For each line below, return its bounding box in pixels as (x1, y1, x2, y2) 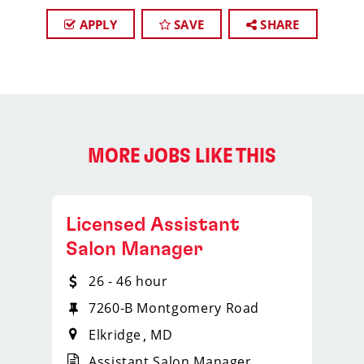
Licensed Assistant (66, 215, 240, 235)
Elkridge (89, 326, 142, 344)
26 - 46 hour (89, 272, 168, 290)
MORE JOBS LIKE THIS (88, 145, 276, 167)
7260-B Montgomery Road (89, 299, 260, 317)
